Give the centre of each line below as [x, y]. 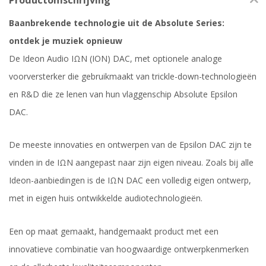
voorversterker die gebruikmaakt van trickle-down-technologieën [133, 77]
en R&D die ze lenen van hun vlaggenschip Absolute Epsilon [123, 94]
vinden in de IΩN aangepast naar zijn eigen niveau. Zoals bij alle [131, 163]
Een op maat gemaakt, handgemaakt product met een [114, 231]
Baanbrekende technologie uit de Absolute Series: [117, 23]
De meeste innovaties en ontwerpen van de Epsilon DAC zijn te [130, 145]
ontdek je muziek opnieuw [66, 41]
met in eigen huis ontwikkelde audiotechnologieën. [106, 198]
